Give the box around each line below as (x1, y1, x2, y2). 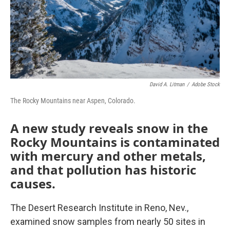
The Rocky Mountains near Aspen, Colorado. (10, 97, 136, 105)
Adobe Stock (191, 81, 220, 88)
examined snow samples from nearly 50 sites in (10, 216, 205, 227)
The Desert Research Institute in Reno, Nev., (10, 202, 188, 213)
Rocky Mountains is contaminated (10, 133, 220, 150)
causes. (10, 175, 55, 192)
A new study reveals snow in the (10, 120, 208, 137)
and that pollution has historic (10, 161, 196, 178)
